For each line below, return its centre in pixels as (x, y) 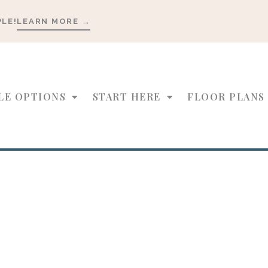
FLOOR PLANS (226, 97)
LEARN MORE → (54, 21)
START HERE (127, 97)
